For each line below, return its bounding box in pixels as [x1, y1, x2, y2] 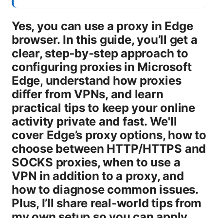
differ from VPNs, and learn [12, 87, 163, 101]
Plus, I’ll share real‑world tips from [12, 196, 202, 210]
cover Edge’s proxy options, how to [12, 127, 206, 142]
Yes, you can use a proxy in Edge [12, 18, 193, 33]
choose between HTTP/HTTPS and [12, 141, 206, 156]
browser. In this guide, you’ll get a [12, 32, 198, 47]
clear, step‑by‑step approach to [12, 46, 188, 60]
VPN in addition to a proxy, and [12, 168, 184, 183]
